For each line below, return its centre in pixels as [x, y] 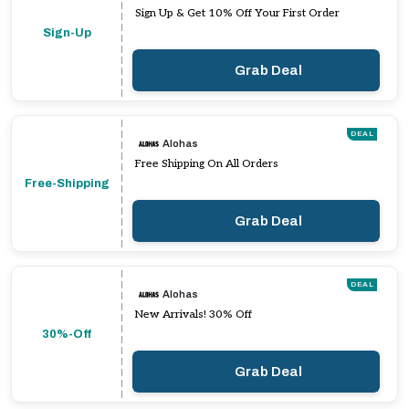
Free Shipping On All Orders [207, 164]
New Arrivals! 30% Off [194, 315]
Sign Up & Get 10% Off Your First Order [237, 13]
